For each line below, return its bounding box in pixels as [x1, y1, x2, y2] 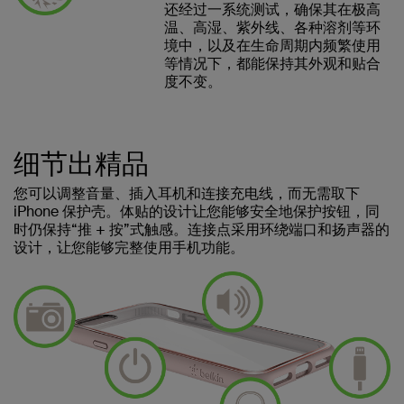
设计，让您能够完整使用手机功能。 [14, 237, 244, 257]
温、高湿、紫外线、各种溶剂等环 [163, 17, 381, 37]
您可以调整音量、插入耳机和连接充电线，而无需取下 [14, 183, 360, 203]
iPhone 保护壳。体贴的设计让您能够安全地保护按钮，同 [14, 201, 380, 221]
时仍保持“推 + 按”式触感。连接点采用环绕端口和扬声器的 [14, 219, 390, 239]
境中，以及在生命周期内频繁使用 [163, 35, 381, 55]
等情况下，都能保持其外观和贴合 [163, 53, 381, 73]
